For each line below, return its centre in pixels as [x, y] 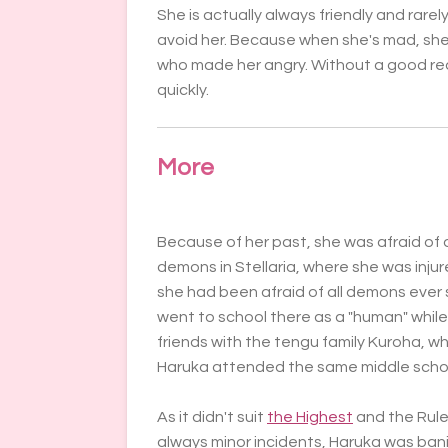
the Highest [310, 417]
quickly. [184, 90]
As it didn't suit [212, 417]
